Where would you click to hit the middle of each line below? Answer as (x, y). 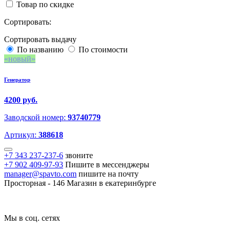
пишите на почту (109, 174)
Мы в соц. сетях (32, 218)
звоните (79, 156)
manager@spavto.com (40, 174)
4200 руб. (21, 100)
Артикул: (21, 135)
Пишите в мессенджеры (107, 165)
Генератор (17, 80)
